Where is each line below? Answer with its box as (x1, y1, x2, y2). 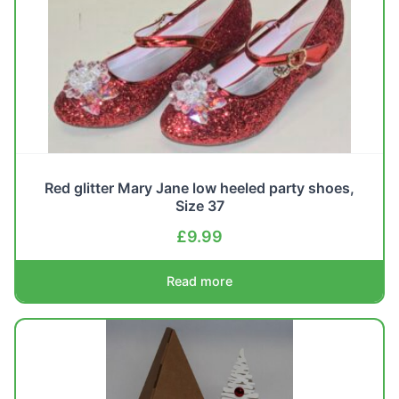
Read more (167, 273, 232, 289)
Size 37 (175, 196, 224, 215)
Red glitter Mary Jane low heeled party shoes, (45, 178, 354, 197)
